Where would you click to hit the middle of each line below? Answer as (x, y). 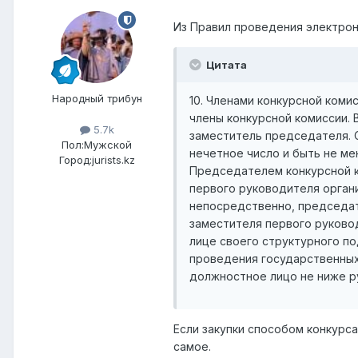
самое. (192, 347)
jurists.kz (113, 160)
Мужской (108, 145)
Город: (75, 160)
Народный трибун (97, 99)
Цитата (225, 65)
